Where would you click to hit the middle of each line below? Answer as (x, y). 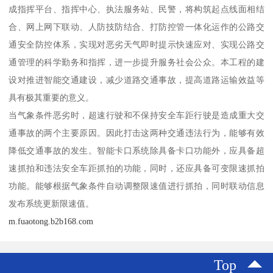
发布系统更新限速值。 (51, 204)
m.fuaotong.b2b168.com (51, 222)
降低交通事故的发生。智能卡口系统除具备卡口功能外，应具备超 (136, 151)
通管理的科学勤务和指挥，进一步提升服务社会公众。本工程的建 (136, 62)
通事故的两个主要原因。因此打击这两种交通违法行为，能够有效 (136, 133)
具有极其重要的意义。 (51, 98)
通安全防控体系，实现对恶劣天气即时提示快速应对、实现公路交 (136, 45)
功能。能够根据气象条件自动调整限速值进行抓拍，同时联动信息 (136, 186)
